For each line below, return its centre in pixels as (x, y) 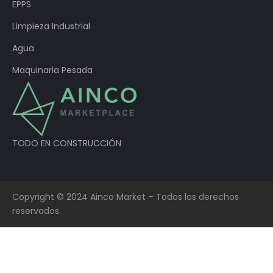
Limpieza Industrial (51, 26)
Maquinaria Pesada (52, 70)
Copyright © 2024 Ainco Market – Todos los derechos (126, 197)
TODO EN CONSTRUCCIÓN (67, 144)
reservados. (37, 211)
